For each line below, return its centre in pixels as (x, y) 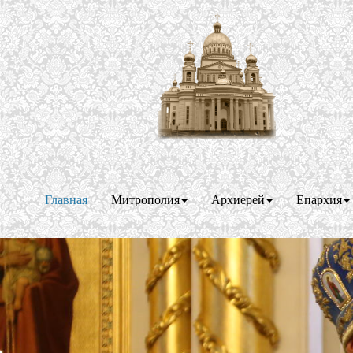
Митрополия (145, 199)
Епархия (319, 199)
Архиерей (238, 199)
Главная (66, 199)
